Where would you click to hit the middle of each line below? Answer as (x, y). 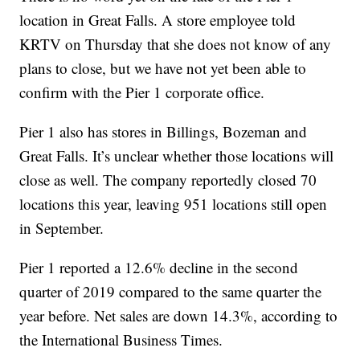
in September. (62, 228)
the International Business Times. (121, 340)
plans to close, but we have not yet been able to (163, 68)
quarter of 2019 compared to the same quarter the (171, 292)
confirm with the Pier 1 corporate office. (142, 92)
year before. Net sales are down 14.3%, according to (179, 316)
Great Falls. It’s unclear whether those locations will (177, 156)
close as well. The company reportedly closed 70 (168, 180)
